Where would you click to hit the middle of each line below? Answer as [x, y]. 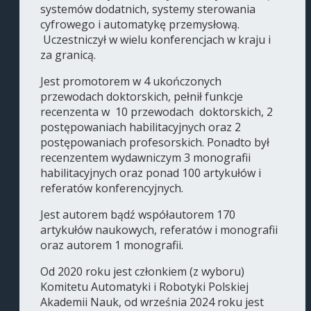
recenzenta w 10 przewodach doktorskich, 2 [157, 112]
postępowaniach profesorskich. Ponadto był [155, 143]
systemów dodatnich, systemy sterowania [148, 9]
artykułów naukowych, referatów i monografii [159, 230]
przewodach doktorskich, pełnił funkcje [142, 97]
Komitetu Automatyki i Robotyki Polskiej [144, 287]
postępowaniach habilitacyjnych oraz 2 [141, 127]
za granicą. [68, 55]
